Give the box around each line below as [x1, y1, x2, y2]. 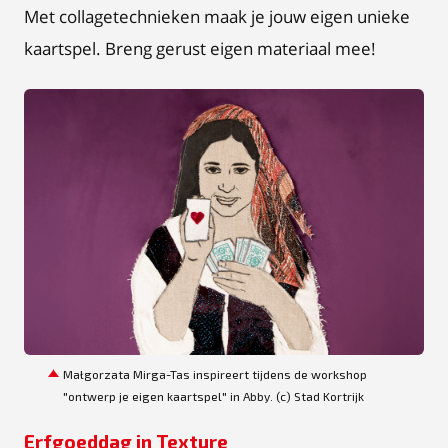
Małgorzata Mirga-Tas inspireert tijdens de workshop [63, 366, 367, 381]
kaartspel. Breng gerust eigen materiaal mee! [24, 36, 376, 60]
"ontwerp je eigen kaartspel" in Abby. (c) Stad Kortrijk [63, 388, 364, 403]
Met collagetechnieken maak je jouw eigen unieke [24, 4, 410, 28]
